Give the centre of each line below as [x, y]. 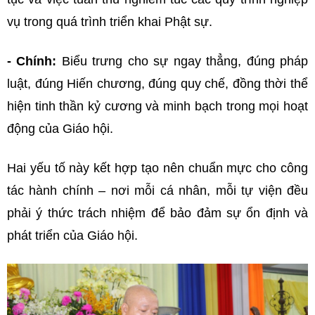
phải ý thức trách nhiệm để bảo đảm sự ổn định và [157, 213]
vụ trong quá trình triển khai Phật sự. [111, 22]
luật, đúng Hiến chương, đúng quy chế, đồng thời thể [157, 84]
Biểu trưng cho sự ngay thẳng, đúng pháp [182, 62]
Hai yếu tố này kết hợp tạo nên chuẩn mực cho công [157, 168]
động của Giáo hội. [60, 129]
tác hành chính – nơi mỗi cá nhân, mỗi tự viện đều [157, 191]
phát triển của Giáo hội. [74, 236]
